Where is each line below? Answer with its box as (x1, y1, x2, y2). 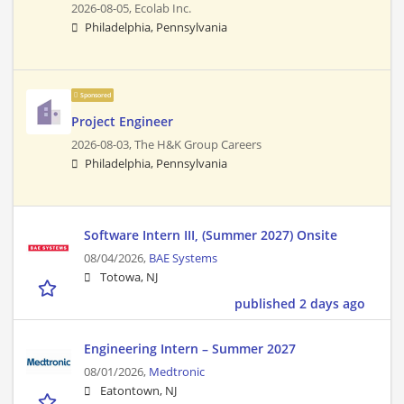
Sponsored (79, 91, 111, 100)
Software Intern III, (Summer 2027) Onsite (84, 226, 337, 244)
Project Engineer (71, 113, 173, 131)
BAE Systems (149, 251, 217, 267)
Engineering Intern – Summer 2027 (84, 340, 296, 358)
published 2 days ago (234, 295, 365, 313)
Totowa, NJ (100, 270, 158, 286)
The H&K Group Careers (134, 137, 262, 153)
